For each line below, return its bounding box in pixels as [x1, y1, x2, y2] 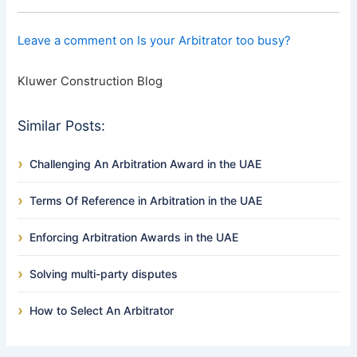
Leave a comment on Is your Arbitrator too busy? [18, 33, 292, 49]
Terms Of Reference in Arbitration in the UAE [29, 194, 263, 208]
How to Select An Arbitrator [29, 304, 175, 318]
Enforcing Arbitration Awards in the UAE [29, 230, 239, 245]
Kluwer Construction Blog [18, 74, 163, 89]
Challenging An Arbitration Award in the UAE [29, 157, 262, 171]
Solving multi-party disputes [29, 267, 178, 281]
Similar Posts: [18, 117, 106, 135]
